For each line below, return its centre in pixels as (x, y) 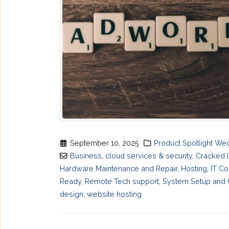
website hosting (114, 194)
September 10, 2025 (105, 143)
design (72, 194)
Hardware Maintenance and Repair (119, 168)
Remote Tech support (122, 181)
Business (86, 155)
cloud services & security (149, 155)
